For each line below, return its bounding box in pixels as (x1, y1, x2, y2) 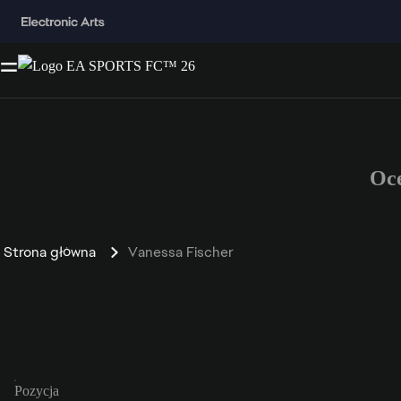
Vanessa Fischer (128, 242, 234, 261)
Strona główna (4, 242, 96, 261)
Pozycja (14, 382, 59, 398)
